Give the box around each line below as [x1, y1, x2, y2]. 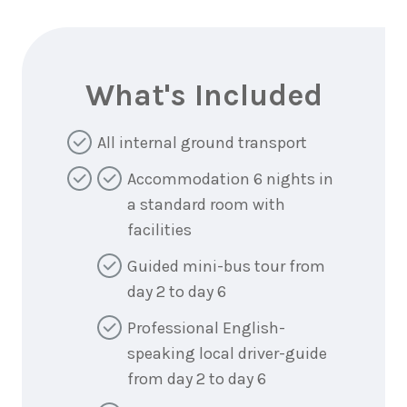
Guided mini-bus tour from [127, 256, 325, 276]
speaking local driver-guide [127, 343, 327, 363]
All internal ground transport [97, 133, 307, 153]
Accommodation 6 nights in [127, 169, 333, 189]
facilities [127, 220, 192, 240]
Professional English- [127, 318, 285, 338]
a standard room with [127, 194, 285, 214]
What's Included [84, 77, 323, 114]
